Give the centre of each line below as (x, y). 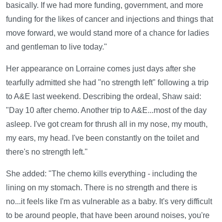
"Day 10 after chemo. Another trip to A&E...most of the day (106, 111)
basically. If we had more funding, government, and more (105, 5)
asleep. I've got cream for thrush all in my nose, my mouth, (107, 124)
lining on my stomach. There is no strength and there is (102, 188)
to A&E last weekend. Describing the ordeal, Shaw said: (104, 97)
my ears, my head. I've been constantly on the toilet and (103, 138)
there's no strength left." (47, 152)
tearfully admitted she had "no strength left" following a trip (107, 83)
